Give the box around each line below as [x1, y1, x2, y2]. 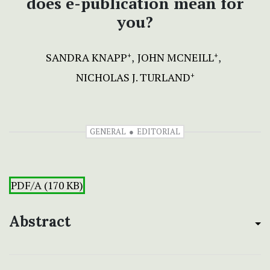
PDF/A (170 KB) [11, 178, 83, 193]
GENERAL [90, 126, 126, 137]
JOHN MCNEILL [137, 50, 214, 65]
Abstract [9, 212, 71, 231]
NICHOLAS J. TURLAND [75, 70, 190, 85]
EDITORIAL [137, 126, 180, 137]
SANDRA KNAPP [46, 50, 127, 65]
